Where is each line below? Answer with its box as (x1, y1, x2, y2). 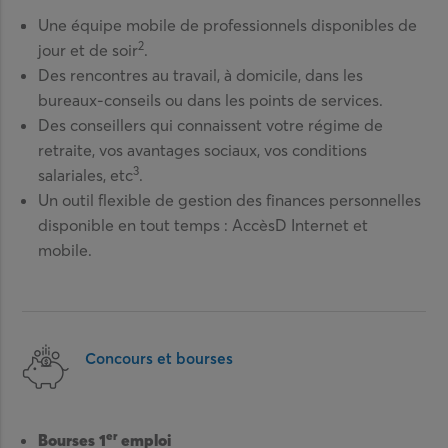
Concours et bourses (85, 348, 234, 368)
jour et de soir (38, 39, 139, 60)
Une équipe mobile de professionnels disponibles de (38, 14, 418, 35)
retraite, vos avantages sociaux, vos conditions (38, 139, 368, 160)
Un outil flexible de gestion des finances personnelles (38, 189, 422, 210)
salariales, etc (38, 164, 134, 185)
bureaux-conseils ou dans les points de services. (38, 89, 384, 110)
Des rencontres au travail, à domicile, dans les (38, 64, 364, 85)
